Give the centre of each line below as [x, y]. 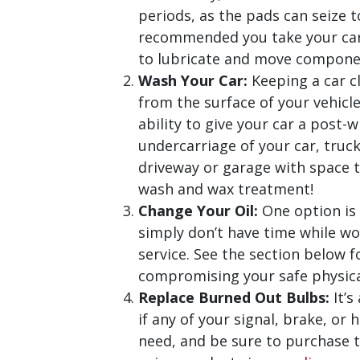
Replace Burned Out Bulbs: [234, 297]
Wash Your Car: [193, 80]
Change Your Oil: [198, 210]
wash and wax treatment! [226, 188]
